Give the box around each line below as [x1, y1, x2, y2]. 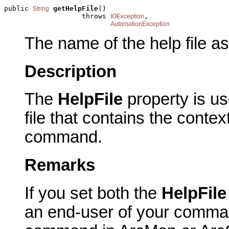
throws [4, 12, 110, 20]
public [4, 4, 33, 12]
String [33, 5, 49, 12]
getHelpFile [53, 4, 98, 12]
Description [25, 62, 117, 81]
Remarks [25, 156, 95, 175]
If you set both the [25, 184, 162, 202]
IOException [110, 12, 144, 20]
